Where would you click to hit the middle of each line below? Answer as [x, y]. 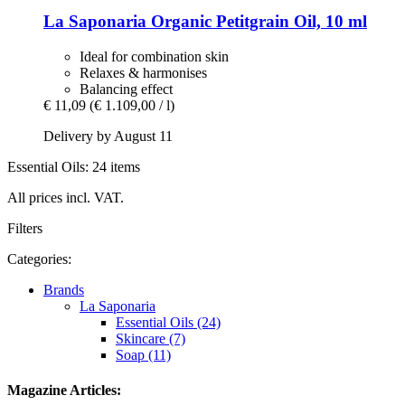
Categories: [39, 259]
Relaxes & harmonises [143, 72]
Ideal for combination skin [154, 56]
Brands [64, 289]
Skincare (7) [151, 338]
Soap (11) [143, 354]
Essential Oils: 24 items [74, 166]
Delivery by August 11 [108, 136]
